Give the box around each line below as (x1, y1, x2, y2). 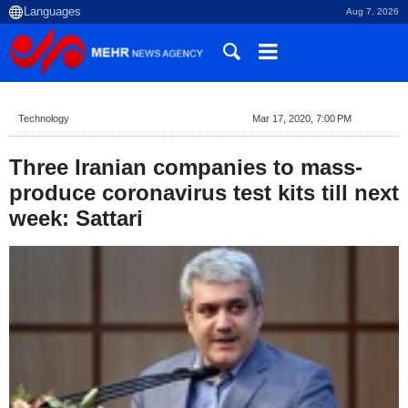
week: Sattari (9, 206, 143, 230)
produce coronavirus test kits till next (9, 180, 399, 205)
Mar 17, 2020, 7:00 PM (251, 113, 352, 124)
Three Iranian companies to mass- (9, 155, 362, 179)
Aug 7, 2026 (346, 6, 399, 16)
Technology (18, 113, 69, 124)
